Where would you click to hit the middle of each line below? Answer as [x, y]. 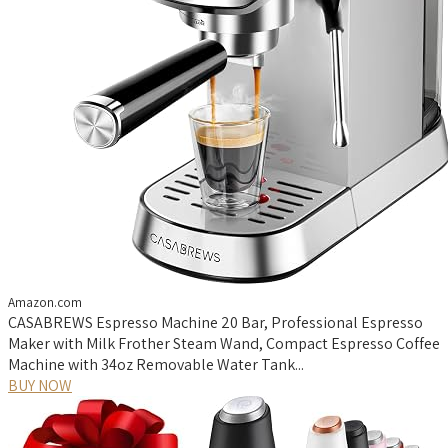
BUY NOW [40, 385]
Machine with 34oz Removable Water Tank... [156, 364]
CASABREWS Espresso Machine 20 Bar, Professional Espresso [215, 322]
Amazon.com [45, 301]
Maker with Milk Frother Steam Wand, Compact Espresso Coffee [224, 343]
